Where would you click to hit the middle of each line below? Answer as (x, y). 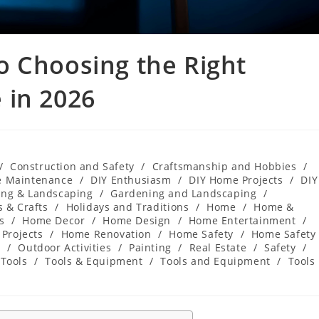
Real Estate (218, 247)
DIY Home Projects (236, 179)
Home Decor (54, 220)
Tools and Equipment (215, 261)
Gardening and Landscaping (184, 193)
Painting (150, 247)
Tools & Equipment (94, 261)
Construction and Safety (72, 166)
